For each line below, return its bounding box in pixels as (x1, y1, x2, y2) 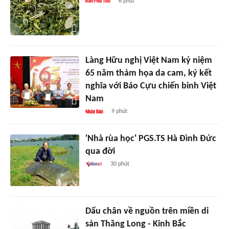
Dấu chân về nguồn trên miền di (85, 207, 209, 217)
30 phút (110, 161, 130, 168)
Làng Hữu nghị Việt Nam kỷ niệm (85, 56, 212, 66)
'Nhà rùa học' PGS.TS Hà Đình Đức (85, 134, 216, 144)
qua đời (85, 147, 115, 157)
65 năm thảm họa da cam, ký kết (85, 68, 212, 79)
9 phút (111, 108, 127, 115)
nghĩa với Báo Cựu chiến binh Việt (85, 81, 216, 91)
